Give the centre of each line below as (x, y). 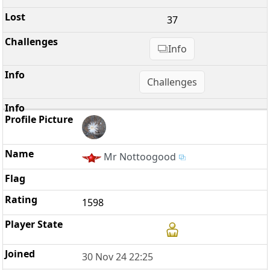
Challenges (172, 82)
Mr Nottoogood (140, 157)
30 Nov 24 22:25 (118, 257)
